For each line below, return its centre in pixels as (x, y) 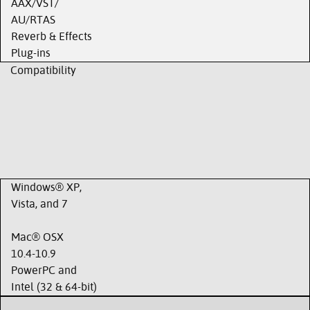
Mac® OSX (37, 237)
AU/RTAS (33, 20)
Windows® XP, (46, 187)
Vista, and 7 (39, 204)
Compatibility (43, 70)
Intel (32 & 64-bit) (54, 287)
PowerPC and (44, 270)
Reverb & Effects (52, 36)
